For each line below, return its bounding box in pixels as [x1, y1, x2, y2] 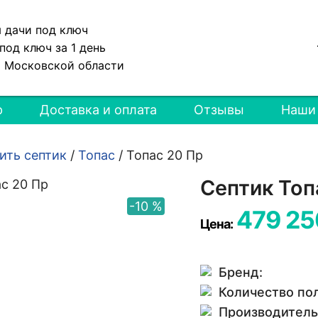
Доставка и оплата [40, 102, 158, 117]
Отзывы [194, 102, 245, 117]
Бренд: [218, 265, 263, 280]
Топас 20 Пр [126, 148, 204, 163]
